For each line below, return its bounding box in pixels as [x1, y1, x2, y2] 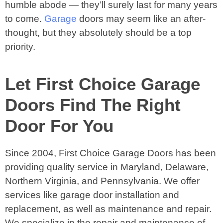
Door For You [5, 116, 113, 136]
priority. [5, 41, 35, 52]
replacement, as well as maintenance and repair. [5, 204, 212, 214]
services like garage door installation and [5, 190, 179, 200]
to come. [5, 13, 44, 24]
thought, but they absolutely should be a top [5, 27, 192, 38]
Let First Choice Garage [5, 74, 200, 94]
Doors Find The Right [5, 95, 181, 115]
